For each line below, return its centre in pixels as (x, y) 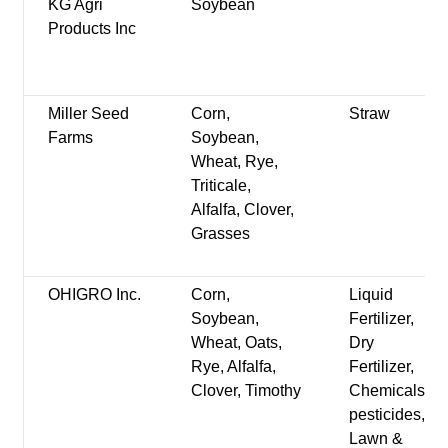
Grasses (221, 233)
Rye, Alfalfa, (234, 366)
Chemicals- (390, 390)
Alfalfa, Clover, (243, 209)
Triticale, (221, 185)
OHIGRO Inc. (95, 294)
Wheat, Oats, (237, 342)
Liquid (371, 294)
